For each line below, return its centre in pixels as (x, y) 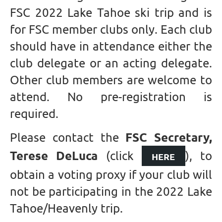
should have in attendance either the (111, 46)
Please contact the (68, 137)
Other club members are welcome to (111, 80)
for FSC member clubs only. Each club (111, 29)
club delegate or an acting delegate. (111, 63)
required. (34, 113)
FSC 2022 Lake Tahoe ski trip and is (111, 12)
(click (120, 156)
